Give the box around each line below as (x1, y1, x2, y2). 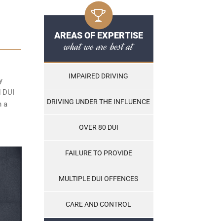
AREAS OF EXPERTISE (54, 30, 143, 41)
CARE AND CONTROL (66, 200, 131, 209)
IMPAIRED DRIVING (69, 72, 128, 80)
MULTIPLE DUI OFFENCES (59, 175, 138, 183)
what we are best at (64, 39, 133, 54)
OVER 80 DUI (78, 123, 118, 132)
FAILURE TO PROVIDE (65, 149, 132, 157)
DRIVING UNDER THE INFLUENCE (47, 98, 150, 106)
